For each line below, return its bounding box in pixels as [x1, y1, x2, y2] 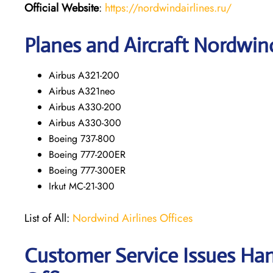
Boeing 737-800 [49, 131, 115, 146]
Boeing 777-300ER [49, 163, 126, 177]
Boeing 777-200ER [49, 147, 126, 161]
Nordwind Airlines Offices [73, 210, 193, 226]
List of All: [24, 210, 73, 226]
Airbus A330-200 [49, 99, 121, 114]
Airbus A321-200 [49, 68, 119, 82]
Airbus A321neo [49, 83, 115, 98]
